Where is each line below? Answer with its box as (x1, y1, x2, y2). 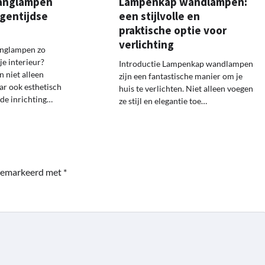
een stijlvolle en (119, 9, 201, 24)
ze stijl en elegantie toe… (119, 96, 208, 106)
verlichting (119, 37, 174, 52)
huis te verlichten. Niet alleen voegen (119, 83, 254, 94)
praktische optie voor (119, 23, 227, 38)
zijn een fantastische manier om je (119, 71, 243, 82)
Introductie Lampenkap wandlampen (119, 59, 254, 69)
